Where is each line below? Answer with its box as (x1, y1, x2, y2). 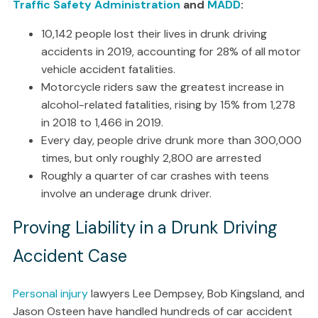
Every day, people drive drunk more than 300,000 (40, 133, 302, 148)
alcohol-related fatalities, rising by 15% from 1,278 (40, 97, 295, 112)
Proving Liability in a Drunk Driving (12, 216, 278, 238)
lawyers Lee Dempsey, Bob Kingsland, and (87, 286, 305, 301)
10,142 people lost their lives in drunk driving (40, 26, 267, 41)
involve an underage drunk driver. (40, 186, 212, 201)
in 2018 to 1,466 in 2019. (40, 115, 163, 130)
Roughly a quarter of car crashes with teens (40, 168, 269, 183)
